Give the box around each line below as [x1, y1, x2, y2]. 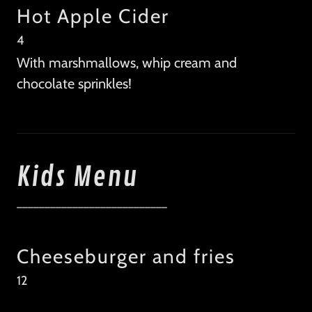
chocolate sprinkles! [17, 75, 132, 93]
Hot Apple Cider [17, 4, 169, 29]
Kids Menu [17, 160, 138, 195]
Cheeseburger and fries [17, 244, 235, 269]
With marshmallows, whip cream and [17, 54, 237, 72]
